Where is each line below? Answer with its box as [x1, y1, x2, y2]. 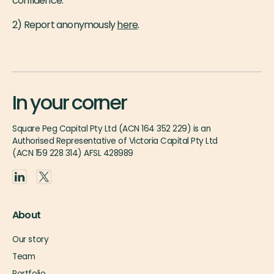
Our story [12, 234, 49, 245]
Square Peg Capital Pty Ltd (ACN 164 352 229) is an [12, 123, 210, 135]
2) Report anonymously [12, 18, 117, 32]
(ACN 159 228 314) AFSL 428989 [12, 147, 133, 159]
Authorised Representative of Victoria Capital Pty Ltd [12, 135, 218, 147]
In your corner [12, 89, 127, 116]
